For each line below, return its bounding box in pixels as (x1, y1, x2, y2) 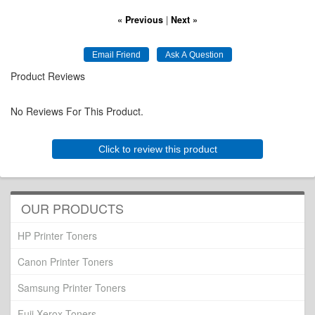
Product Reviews (11, 69, 85, 83)
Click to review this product (98, 144, 217, 154)
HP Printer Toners (18, 229, 97, 243)
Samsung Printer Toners (18, 281, 126, 295)
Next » (171, 13, 198, 26)
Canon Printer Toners (18, 255, 113, 269)
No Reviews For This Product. (11, 104, 143, 118)
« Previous (117, 13, 163, 26)
